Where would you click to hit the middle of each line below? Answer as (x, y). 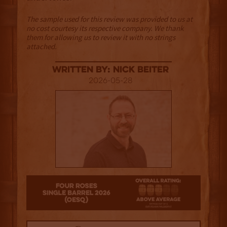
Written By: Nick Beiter (111, 70)
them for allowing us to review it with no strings (101, 37)
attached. (41, 47)
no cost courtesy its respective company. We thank (105, 28)
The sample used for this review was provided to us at (109, 19)
